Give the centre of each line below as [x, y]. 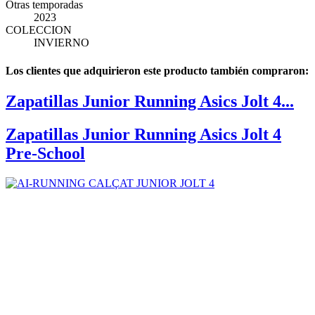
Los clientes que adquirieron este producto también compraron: [157, 70]
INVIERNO [62, 43]
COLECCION [39, 30]
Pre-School [45, 153]
